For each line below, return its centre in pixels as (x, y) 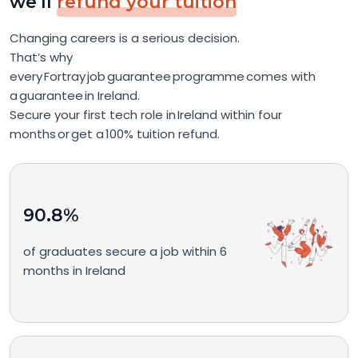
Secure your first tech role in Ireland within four (146, 114)
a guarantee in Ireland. (75, 95)
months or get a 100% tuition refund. (115, 133)
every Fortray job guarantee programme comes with (163, 76)
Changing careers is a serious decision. (125, 38)
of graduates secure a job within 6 (125, 252)
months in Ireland (74, 271)
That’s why (41, 57)
